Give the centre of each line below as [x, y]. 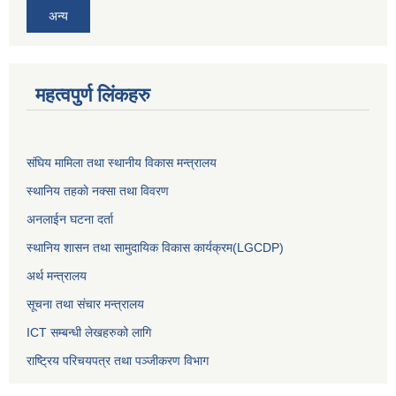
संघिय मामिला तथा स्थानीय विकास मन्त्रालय [122, 163]
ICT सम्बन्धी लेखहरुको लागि [89, 333]
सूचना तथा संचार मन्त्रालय [85, 305]
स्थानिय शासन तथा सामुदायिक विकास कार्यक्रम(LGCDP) [155, 248]
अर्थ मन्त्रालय [57, 276]
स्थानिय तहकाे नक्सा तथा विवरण [98, 191]
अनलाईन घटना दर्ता [70, 220]
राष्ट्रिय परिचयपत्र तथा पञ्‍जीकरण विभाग [118, 361]
